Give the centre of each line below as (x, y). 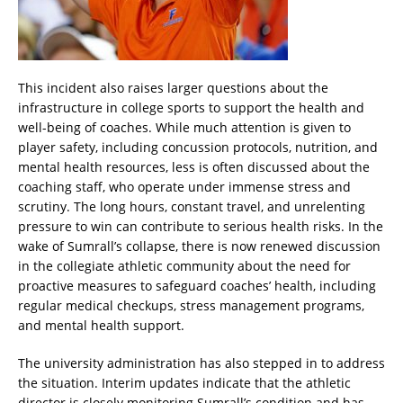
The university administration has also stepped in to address (201, 363)
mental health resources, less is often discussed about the (194, 167)
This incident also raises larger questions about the (173, 88)
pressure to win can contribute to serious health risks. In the (201, 227)
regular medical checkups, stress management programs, (191, 306)
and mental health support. (101, 326)
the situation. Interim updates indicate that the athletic (184, 383)
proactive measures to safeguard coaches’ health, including (197, 286)
